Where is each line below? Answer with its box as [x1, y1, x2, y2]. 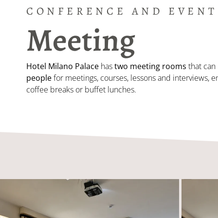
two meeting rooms [112, 61, 186, 72]
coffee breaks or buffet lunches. [26, 84, 136, 95]
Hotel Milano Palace [26, 61, 101, 72]
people [26, 73, 52, 84]
